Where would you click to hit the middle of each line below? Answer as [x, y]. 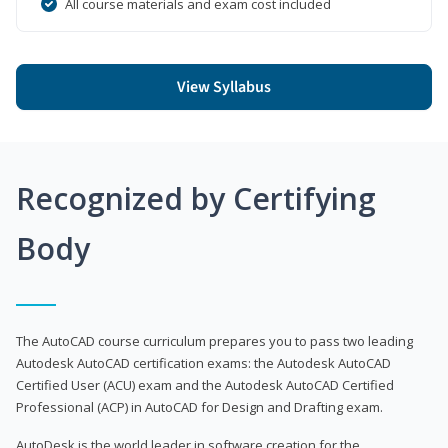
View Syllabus [224, 86]
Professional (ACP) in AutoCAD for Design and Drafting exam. [199, 406]
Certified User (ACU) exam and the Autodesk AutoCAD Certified [205, 384]
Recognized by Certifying [196, 198]
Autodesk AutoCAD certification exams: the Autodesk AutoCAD [203, 362]
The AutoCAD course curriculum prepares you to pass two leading [214, 340]
